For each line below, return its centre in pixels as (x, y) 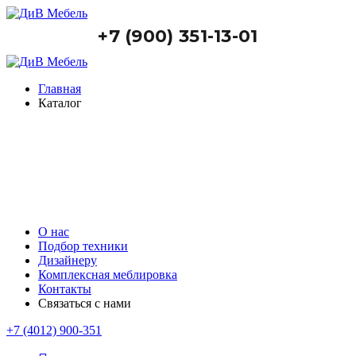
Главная (60, 89)
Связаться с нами (85, 303)
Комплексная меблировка (108, 275)
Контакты (65, 289)
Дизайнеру (68, 260)
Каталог (60, 103)
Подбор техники (83, 246)
